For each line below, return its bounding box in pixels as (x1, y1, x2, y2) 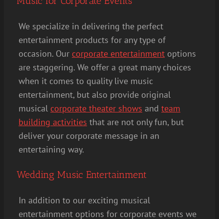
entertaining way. (19, 143, 84, 155)
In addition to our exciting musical (19, 194, 150, 206)
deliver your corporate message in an (19, 130, 159, 141)
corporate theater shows (50, 102, 142, 114)
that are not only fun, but (87, 116, 184, 128)
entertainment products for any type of (19, 34, 166, 45)
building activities (19, 116, 87, 128)
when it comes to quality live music (19, 75, 153, 87)
